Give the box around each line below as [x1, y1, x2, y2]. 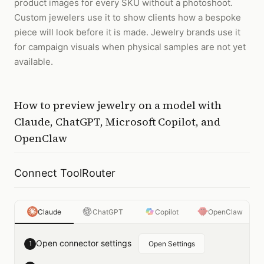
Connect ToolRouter [14, 167, 115, 179]
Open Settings [148, 239, 195, 248]
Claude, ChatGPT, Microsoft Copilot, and [14, 114, 220, 129]
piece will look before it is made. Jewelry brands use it [14, 27, 240, 38]
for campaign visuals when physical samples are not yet [14, 41, 246, 52]
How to [14, 98, 53, 113]
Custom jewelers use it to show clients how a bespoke [14, 12, 241, 23]
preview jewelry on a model [53, 98, 196, 113]
